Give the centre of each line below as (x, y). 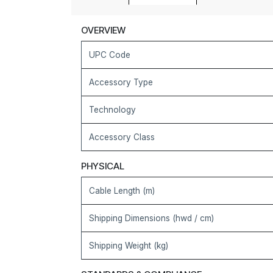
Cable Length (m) (122, 191)
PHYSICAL (103, 166)
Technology (112, 110)
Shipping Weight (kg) (129, 246)
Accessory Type (121, 82)
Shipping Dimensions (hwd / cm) (151, 218)
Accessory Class (122, 137)
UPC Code (110, 55)
